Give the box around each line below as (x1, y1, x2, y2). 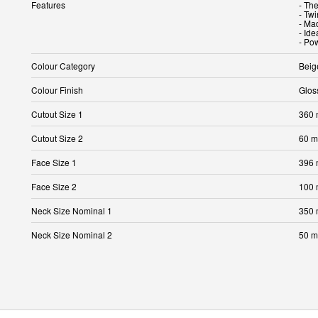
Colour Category (31, 59, 95, 72)
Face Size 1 (31, 155, 77, 168)
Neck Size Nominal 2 (31, 228, 112, 241)
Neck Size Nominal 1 (31, 204, 112, 216)
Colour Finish (31, 83, 83, 96)
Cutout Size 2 (31, 131, 83, 144)
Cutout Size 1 (31, 107, 83, 120)
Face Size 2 (31, 180, 77, 192)
